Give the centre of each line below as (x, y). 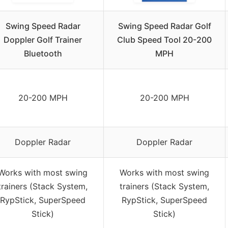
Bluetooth (43, 53)
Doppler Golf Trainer (43, 39)
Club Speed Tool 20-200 (164, 39)
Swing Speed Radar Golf (164, 26)
